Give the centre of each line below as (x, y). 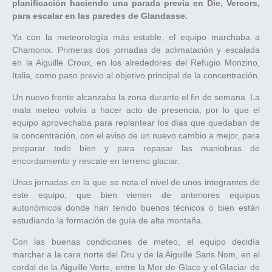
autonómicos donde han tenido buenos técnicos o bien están (136, 208)
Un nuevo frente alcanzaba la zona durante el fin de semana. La (136, 97)
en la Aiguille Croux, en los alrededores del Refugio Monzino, (136, 63)
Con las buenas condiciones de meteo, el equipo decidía (136, 242)
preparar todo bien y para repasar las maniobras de (136, 148)
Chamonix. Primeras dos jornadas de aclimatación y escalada (136, 50)
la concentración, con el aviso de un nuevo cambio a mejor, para (136, 135)
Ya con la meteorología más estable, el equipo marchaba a (136, 37)
